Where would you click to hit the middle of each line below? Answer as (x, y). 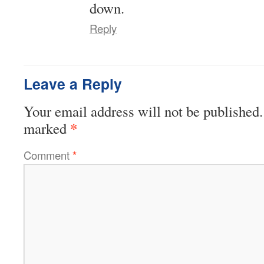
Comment (48, 155)
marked (47, 128)
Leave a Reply (73, 83)
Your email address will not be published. (143, 111)
